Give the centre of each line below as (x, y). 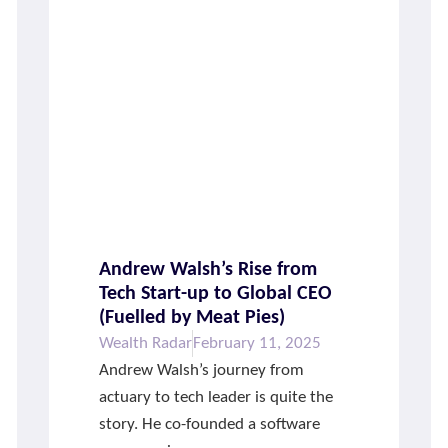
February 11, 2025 (257, 344)
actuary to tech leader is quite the (216, 398)
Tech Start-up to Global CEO (216, 294)
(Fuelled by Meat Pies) (192, 318)
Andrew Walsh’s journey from (202, 371)
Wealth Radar (146, 344)
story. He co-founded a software (210, 425)
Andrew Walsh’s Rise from (208, 270)
